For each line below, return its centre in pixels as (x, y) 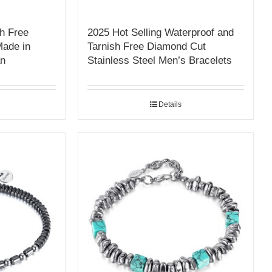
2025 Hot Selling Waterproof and (161, 32)
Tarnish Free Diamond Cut (147, 46)
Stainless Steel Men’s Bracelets (160, 60)
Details (170, 104)
